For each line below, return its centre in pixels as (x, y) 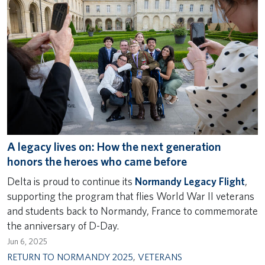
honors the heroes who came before (97, 162)
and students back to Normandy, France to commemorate (132, 211)
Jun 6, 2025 (27, 241)
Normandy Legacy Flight (190, 182)
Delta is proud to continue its (71, 182)
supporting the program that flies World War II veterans (131, 196)
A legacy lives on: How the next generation (114, 147)
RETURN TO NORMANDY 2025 (70, 257)
